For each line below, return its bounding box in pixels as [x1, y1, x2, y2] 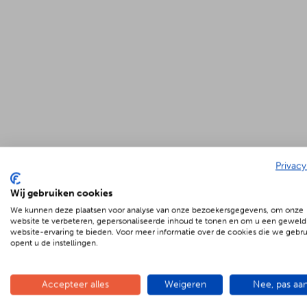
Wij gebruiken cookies [10, 187, 112, 199]
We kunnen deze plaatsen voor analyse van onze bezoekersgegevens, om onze [10, 205, 304, 215]
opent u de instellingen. [10, 238, 98, 248]
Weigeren [164, 278, 206, 291]
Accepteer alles [42, 278, 109, 291]
